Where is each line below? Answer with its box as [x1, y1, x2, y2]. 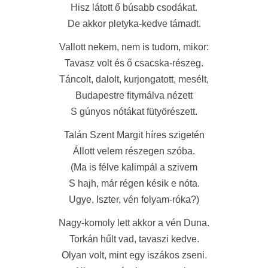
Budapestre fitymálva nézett [75, 90, 193, 100]
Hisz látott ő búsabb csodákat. [71, 2, 197, 13]
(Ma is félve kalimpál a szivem [71, 162, 197, 172]
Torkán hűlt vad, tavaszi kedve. [69, 234, 199, 244]
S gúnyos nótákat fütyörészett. [71, 106, 197, 117]
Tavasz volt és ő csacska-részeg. [65, 58, 203, 68]
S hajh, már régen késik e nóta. [68, 178, 200, 188]
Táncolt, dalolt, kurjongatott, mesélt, [59, 74, 209, 84]
